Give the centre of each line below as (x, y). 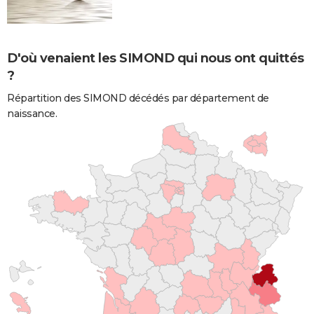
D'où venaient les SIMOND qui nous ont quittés (156, 58)
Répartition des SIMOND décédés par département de (138, 98)
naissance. (32, 113)
